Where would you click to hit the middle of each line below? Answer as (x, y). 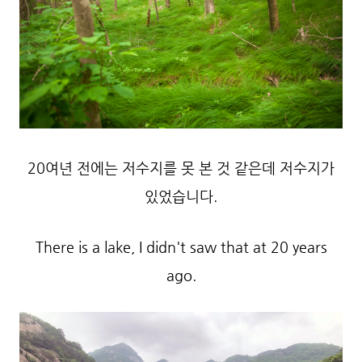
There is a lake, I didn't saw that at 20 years (181, 247)
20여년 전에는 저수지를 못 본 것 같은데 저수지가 (181, 168)
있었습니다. (181, 196)
